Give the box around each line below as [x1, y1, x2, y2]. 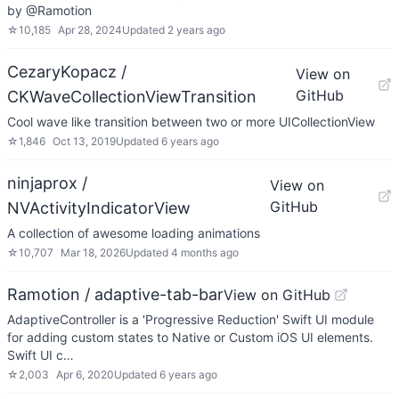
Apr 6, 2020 [56, 368, 114, 381]
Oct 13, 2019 [53, 134, 116, 148]
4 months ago [171, 246, 239, 259]
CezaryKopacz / [7, 62, 126, 81]
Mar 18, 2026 [61, 246, 126, 259]
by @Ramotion [7, 3, 92, 18]
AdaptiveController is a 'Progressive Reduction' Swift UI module [7, 312, 374, 327]
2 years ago [167, 23, 225, 37]
